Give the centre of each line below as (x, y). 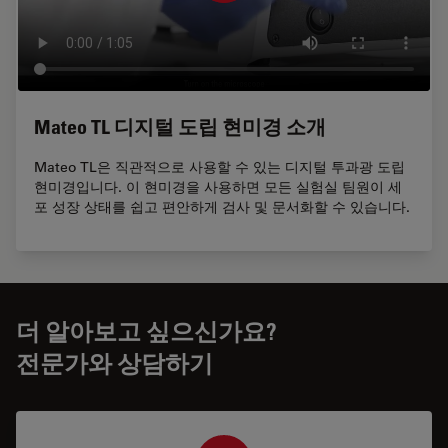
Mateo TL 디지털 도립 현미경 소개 (180, 126)
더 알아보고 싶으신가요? (146, 330)
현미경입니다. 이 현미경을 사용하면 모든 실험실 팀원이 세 (218, 186)
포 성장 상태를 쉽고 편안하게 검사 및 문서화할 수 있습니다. (222, 206)
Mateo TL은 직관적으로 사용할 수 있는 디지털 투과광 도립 (219, 166)
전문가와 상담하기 (114, 362)
